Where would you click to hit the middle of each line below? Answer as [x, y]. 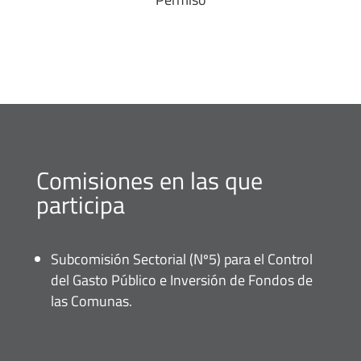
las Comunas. [91, 301]
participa [80, 204]
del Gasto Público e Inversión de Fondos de [181, 280]
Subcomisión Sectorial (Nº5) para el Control [181, 259]
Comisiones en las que [149, 180]
